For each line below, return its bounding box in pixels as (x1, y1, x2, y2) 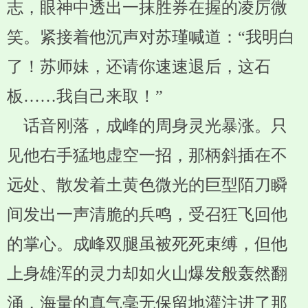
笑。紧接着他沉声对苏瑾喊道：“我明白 (7, 28, 295, 46)
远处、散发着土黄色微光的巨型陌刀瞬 (7, 176, 287, 194)
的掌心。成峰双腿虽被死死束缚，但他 (7, 235, 287, 253)
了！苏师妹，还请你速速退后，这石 (7, 58, 271, 76)
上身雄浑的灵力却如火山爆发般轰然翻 (7, 265, 287, 283)
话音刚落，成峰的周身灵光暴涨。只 (7, 117, 287, 135)
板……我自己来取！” (7, 87, 163, 105)
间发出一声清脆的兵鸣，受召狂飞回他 (7, 206, 287, 223)
